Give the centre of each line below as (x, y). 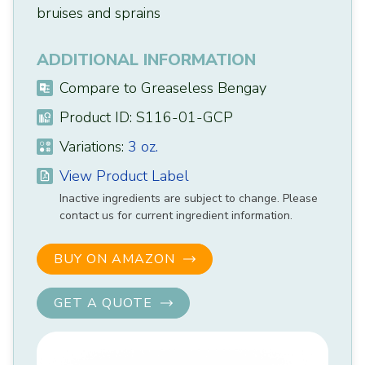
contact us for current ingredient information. (176, 216)
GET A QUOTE (103, 303)
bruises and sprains (99, 13)
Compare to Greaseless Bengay (161, 88)
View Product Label (124, 176)
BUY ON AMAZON (114, 259)
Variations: (90, 147)
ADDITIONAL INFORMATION (146, 60)
